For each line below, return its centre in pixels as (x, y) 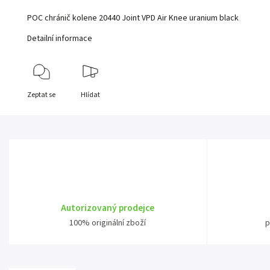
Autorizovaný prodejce (108, 208)
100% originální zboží (108, 223)
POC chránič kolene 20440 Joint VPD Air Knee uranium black (133, 18)
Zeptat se (42, 95)
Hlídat (90, 95)
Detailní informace (60, 39)
